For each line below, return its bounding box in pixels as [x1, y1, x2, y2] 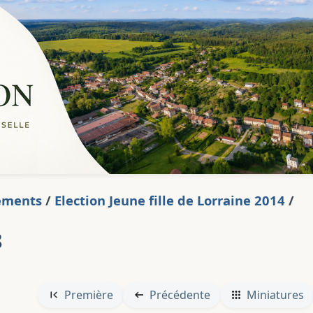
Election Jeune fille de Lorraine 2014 [54, 191, 285, 209]
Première [64, 287, 113, 303]
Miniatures [246, 287, 304, 303]
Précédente [149, 287, 210, 303]
